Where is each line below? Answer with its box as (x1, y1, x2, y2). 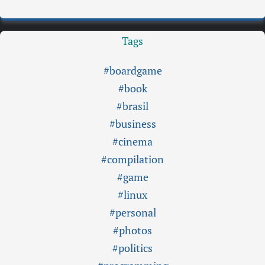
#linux (118, 188, 147, 202)
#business (109, 117, 156, 131)
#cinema (112, 134, 153, 148)
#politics (112, 241, 153, 255)
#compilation (101, 152, 164, 166)
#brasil (117, 99, 148, 113)
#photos (113, 223, 152, 237)
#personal (109, 205, 156, 219)
